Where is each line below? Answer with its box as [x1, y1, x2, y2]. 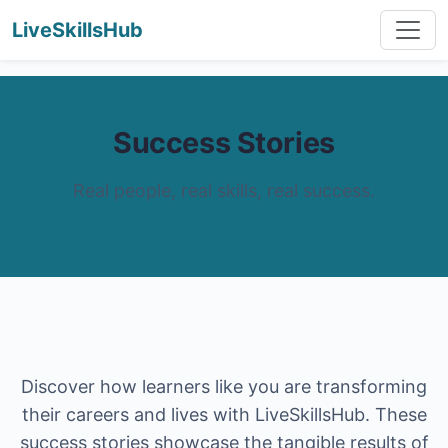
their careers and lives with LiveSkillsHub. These [21, 404, 427, 425]
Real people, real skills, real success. [73, 180, 375, 201]
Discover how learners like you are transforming [21, 376, 427, 397]
